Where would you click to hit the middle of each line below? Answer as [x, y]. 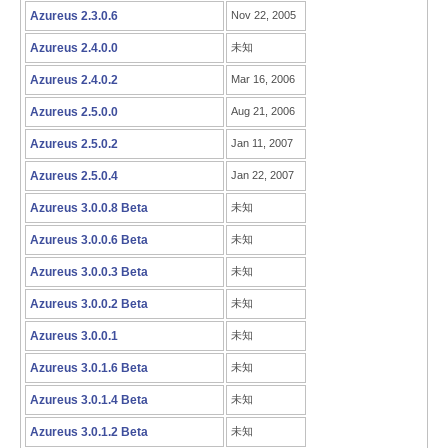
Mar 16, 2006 [263, 79]
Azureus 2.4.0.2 [74, 80]
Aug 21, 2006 [263, 111]
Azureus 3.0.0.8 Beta [89, 208]
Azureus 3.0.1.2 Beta [89, 432]
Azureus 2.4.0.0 [74, 48]
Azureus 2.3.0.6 [74, 16]
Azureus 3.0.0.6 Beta [89, 240]
